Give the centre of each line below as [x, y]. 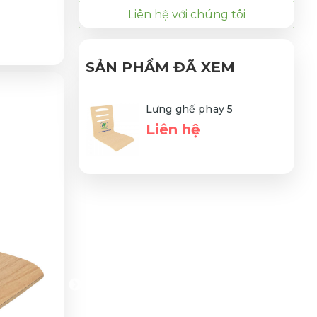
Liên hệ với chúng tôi [186, 14]
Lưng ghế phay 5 [190, 109]
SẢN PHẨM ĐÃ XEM [160, 67]
